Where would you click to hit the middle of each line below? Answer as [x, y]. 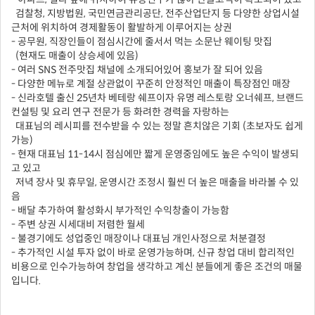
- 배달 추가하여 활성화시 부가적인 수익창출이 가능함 [120, 211]
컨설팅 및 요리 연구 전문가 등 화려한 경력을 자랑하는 [121, 112]
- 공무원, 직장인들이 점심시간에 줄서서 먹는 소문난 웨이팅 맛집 [142, 42]
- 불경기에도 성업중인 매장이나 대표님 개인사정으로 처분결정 [139, 239]
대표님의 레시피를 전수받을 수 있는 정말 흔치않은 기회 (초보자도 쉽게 [157, 126]
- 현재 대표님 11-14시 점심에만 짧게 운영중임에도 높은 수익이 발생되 [155, 154]
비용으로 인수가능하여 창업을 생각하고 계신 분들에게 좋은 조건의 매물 [157, 267]
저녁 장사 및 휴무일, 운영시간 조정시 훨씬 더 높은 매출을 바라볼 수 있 [155, 182]
